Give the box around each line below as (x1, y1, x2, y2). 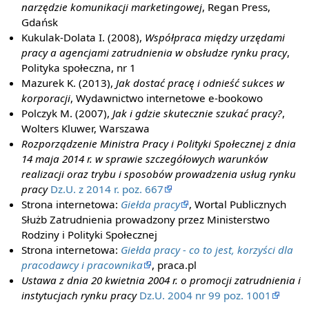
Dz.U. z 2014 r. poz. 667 (50, 181, 164, 196)
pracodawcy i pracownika (21, 257, 143, 272)
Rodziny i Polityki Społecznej (21, 227, 158, 241)
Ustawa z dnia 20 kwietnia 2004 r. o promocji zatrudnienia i (21, 272, 301, 287)
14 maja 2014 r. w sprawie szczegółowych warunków (21, 151, 268, 166)
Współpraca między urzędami (145, 30, 286, 44)
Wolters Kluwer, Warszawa (21, 121, 150, 135)
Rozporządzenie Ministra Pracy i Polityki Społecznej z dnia (21, 136, 297, 150)
